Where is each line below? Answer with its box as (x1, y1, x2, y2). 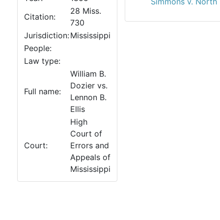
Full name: (24, 86, 61, 96)
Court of (70, 129, 102, 138)
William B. (70, 69, 106, 79)
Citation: (24, 12, 55, 22)
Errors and (70, 140, 109, 150)
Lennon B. (70, 92, 107, 102)
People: (24, 43, 52, 53)
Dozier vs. (70, 81, 108, 90)
